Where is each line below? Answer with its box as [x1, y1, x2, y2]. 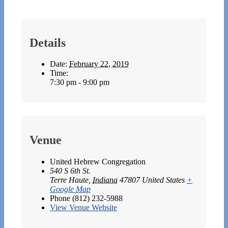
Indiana [93, 176, 118, 185]
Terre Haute [50, 176, 89, 185]
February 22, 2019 [69, 60, 129, 69]
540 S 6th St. [50, 166, 91, 176]
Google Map [50, 185, 91, 194]
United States [142, 176, 185, 185]
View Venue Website [50, 203, 117, 212]
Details [30, 36, 66, 49]
